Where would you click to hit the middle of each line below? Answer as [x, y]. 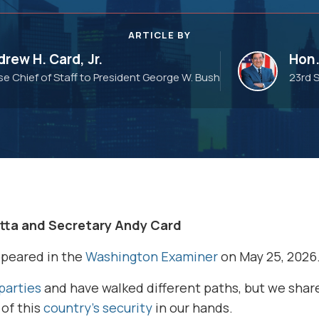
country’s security [98, 308]
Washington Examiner [152, 256]
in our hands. [194, 308]
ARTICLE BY [159, 35]
